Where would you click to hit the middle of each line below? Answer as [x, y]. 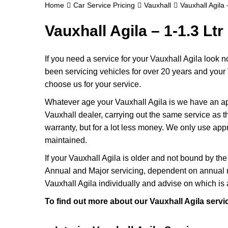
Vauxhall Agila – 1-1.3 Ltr [134, 31]
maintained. [66, 140]
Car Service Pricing [104, 5]
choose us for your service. [93, 84]
